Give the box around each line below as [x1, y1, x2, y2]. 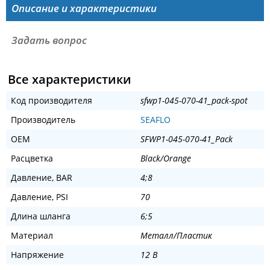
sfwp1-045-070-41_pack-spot [140, 95, 248, 107]
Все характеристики [7, 71, 131, 88]
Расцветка [11, 152, 53, 165]
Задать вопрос [11, 33, 87, 48]
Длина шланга [11, 210, 71, 222]
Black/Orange [140, 152, 191, 165]
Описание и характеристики [11, 1, 157, 16]
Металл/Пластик [140, 230, 212, 242]
